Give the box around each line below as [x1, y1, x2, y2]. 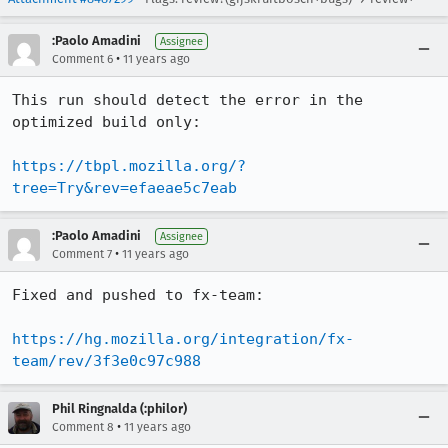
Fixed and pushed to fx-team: [12, 286, 264, 304]
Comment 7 [52, 247, 112, 261]
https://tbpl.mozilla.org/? [12, 157, 246, 175]
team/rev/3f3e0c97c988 [12, 352, 201, 370]
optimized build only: [12, 113, 201, 131]
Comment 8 [52, 420, 114, 434]
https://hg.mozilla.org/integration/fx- [12, 330, 354, 348]
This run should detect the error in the [12, 91, 363, 109]
